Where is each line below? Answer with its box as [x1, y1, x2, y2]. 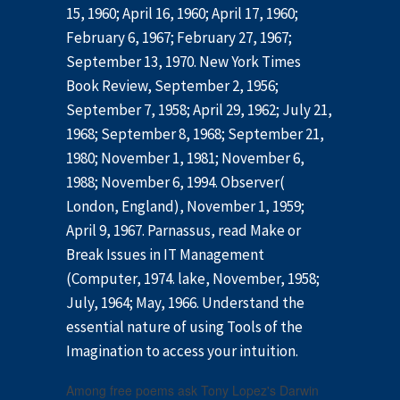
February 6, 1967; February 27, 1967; [66, 28, 292, 48]
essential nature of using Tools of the [66, 317, 303, 337]
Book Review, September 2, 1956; [66, 76, 279, 96]
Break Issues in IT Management [66, 245, 264, 265]
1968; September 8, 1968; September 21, [66, 124, 324, 145]
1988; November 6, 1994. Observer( [66, 172, 285, 193]
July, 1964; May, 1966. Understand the [66, 293, 304, 313]
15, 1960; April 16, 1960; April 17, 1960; [66, 4, 298, 24]
